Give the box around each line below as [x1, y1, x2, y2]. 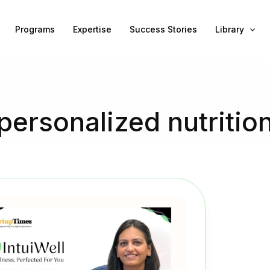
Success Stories [129, 24, 197, 34]
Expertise [72, 24, 111, 34]
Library [215, 24, 244, 34]
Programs [14, 24, 55, 34]
